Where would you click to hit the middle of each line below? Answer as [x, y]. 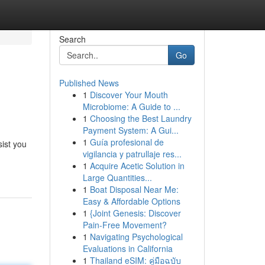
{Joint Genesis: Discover [135, 213]
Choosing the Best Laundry [140, 118]
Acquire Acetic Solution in [137, 166]
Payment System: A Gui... [130, 130]
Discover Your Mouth [129, 95]
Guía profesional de [127, 142]
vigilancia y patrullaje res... [132, 154]
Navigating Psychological [136, 237]
